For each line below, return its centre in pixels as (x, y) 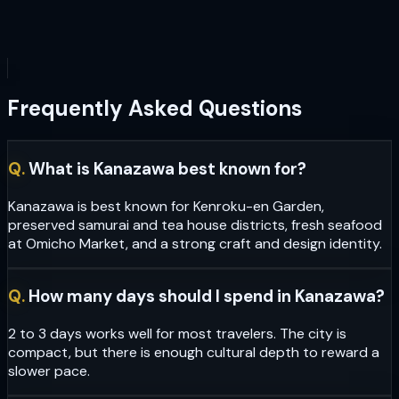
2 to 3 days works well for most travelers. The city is (177, 334)
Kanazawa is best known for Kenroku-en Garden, (166, 206)
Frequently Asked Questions (155, 109)
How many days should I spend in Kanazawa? (207, 297)
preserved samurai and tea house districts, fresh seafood (195, 224)
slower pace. (49, 371)
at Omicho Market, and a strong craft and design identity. (195, 243)
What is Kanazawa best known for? (167, 169)
